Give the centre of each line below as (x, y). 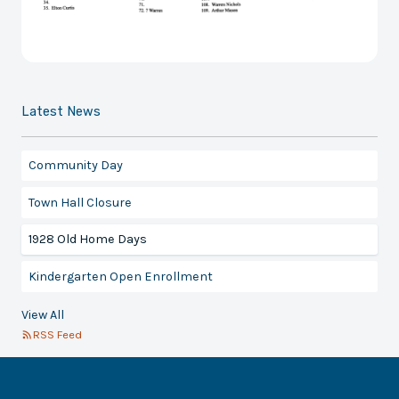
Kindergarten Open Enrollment (120, 276)
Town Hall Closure (80, 202)
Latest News (61, 112)
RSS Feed (58, 335)
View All (43, 315)
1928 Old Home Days (87, 240)
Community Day (75, 165)
